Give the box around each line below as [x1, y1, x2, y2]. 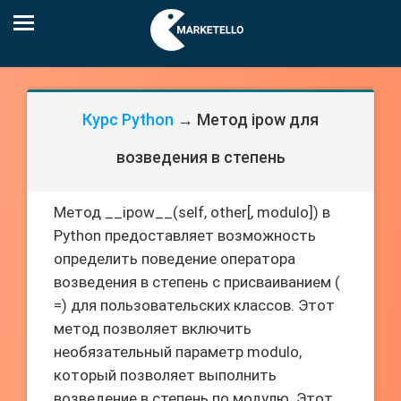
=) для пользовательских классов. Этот [54, 296, 335, 314]
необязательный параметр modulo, [54, 343, 302, 361]
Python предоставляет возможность [54, 226, 316, 244]
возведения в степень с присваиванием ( [54, 273, 340, 291]
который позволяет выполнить [54, 366, 277, 384]
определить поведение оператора [54, 250, 295, 268]
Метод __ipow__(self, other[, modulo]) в [54, 203, 330, 221]
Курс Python [82, 110, 174, 129]
